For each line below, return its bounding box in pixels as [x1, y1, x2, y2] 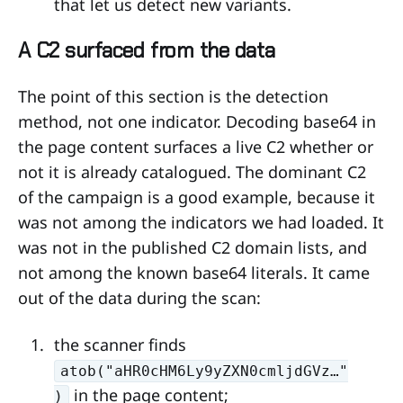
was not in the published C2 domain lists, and [18, 236, 367, 258]
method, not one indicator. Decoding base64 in [18, 110, 376, 132]
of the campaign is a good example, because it [18, 185, 375, 208]
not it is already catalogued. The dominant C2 [18, 160, 366, 183]
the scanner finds [53, 333, 186, 355]
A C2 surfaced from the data [18, 36, 275, 64]
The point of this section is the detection [18, 85, 328, 107]
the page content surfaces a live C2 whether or [18, 135, 373, 157]
